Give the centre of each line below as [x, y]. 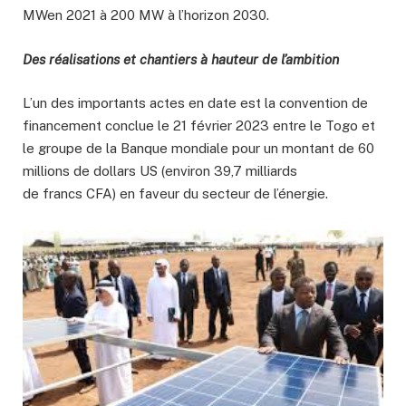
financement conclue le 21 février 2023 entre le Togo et [199, 125]
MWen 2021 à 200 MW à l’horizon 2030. [146, 15]
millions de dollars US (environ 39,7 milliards [160, 170]
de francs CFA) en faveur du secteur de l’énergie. [175, 193]
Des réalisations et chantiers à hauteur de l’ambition [181, 59]
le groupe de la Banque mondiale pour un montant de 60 [198, 148]
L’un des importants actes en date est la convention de [195, 102]
